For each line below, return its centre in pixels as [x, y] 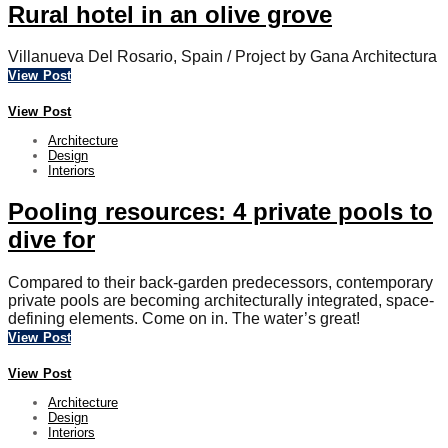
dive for [51, 240]
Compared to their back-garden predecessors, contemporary [220, 283]
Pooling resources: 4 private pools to [220, 212]
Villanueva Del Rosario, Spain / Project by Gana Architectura [222, 57]
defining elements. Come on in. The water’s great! [184, 319]
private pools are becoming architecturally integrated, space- [221, 301]
